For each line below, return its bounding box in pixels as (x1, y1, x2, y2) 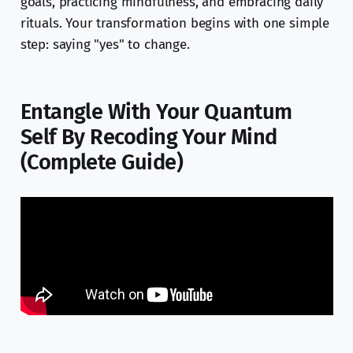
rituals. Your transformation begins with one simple (20, 15, 330, 32)
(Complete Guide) (20, 150, 183, 176)
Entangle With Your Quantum (20, 99, 292, 125)
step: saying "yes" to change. (20, 36, 190, 54)
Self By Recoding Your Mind (20, 124, 277, 150)
